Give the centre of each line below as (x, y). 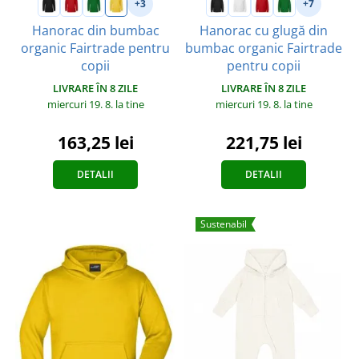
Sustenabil (224, 224)
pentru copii (264, 65)
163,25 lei (95, 142)
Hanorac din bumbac (95, 30)
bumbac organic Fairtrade (264, 48)
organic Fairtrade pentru (95, 48)
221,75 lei (264, 142)
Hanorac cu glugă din (264, 30)
